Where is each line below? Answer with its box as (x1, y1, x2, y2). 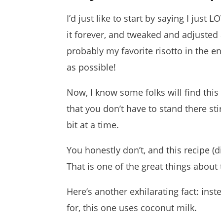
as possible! (67, 61, 116, 74)
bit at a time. (67, 119, 119, 131)
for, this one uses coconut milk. (67, 202, 197, 214)
